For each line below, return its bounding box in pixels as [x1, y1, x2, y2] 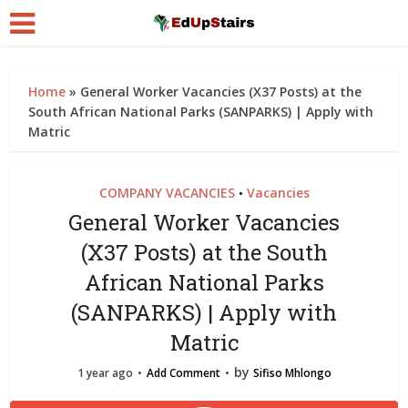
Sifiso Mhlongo [252, 365, 331, 381]
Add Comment [146, 365, 220, 381]
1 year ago [76, 365, 133, 381]
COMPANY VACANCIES [98, 184, 235, 201]
